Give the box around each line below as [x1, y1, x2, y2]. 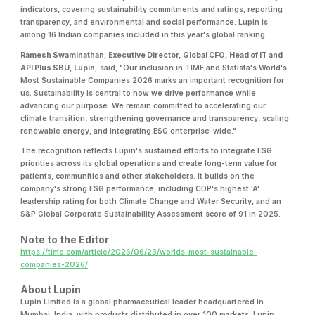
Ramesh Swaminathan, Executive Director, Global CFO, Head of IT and [20, 50, 283, 60]
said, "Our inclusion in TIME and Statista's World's [98, 63, 288, 72]
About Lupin [20, 283, 82, 296]
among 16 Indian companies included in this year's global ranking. [20, 30, 268, 40]
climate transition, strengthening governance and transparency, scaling [20, 113, 290, 123]
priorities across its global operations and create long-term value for [20, 159, 278, 169]
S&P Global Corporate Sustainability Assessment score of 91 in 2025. [20, 210, 281, 219]
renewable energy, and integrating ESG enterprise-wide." [20, 126, 237, 136]
